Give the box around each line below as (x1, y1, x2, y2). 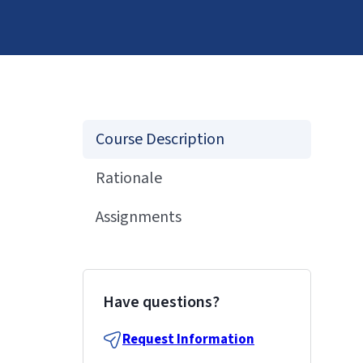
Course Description (96, 128, 224, 151)
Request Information (122, 330, 254, 349)
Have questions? (103, 291, 220, 314)
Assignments (96, 206, 181, 228)
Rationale (96, 167, 162, 190)
